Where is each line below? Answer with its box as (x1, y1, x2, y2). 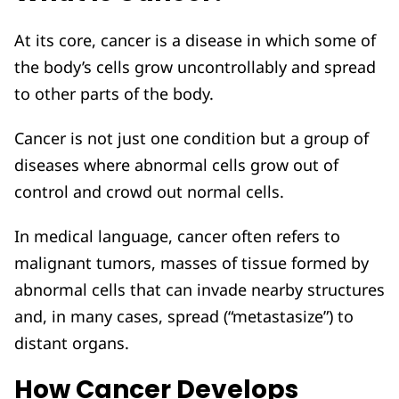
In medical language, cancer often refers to (14, 225, 340, 248)
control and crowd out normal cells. (14, 181, 284, 203)
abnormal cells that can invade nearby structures (14, 279, 385, 301)
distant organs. (14, 332, 134, 354)
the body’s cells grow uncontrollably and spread (14, 56, 376, 78)
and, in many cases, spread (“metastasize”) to (14, 305, 354, 328)
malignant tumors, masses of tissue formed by (14, 252, 369, 274)
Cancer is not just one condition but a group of (14, 127, 369, 150)
